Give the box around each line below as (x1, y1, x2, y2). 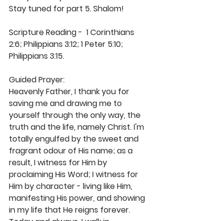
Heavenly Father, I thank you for (9, 86, 131, 98)
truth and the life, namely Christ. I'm (9, 121, 146, 133)
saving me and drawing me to (9, 98, 124, 110)
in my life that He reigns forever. (9, 204, 132, 216)
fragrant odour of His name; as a (9, 145, 135, 157)
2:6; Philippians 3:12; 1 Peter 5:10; (9, 38, 125, 50)
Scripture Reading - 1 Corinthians (9, 27, 136, 38)
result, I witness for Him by (9, 157, 109, 169)
